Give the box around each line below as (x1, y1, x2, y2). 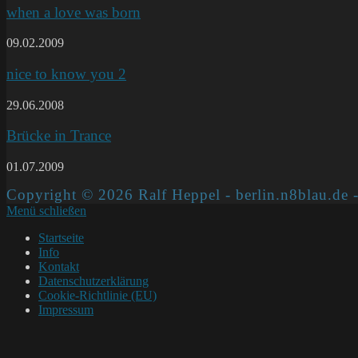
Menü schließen (6, 204, 86, 218)
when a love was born (6, 3, 141, 21)
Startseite (38, 231, 84, 245)
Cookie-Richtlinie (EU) (38, 288, 157, 303)
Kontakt (38, 260, 79, 274)
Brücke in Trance (6, 127, 111, 145)
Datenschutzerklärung (38, 274, 149, 288)
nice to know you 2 (6, 65, 126, 82)
